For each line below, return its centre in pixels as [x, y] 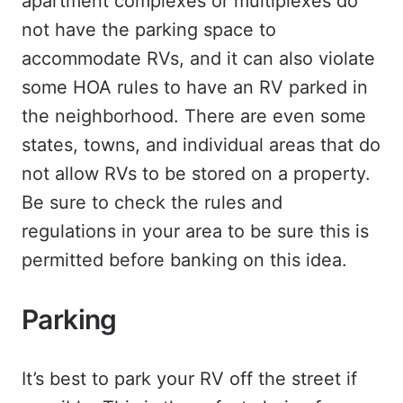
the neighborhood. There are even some [194, 116]
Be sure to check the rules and [152, 202]
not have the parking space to [149, 30]
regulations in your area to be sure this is [195, 231]
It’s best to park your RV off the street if [189, 379]
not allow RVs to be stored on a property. [196, 174]
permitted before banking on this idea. [184, 260]
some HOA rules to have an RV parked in [195, 87]
